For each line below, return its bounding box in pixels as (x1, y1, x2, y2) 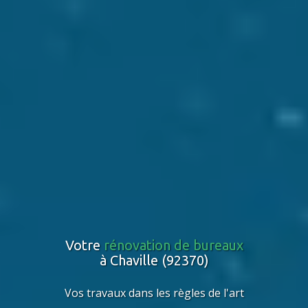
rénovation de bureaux (103, 236, 243, 253)
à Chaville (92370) (99, 252, 209, 268)
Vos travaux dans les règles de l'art (64, 285, 244, 300)
